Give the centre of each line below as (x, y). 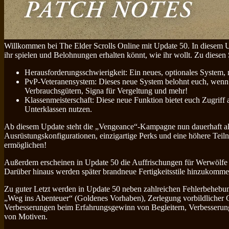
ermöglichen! (25, 145)
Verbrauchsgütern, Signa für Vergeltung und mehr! (106, 90)
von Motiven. (26, 216)
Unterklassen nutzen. (58, 109)
